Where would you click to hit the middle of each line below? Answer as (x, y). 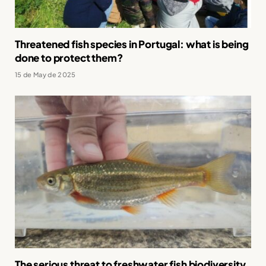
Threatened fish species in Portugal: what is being (132, 44)
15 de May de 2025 (45, 75)
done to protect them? (69, 58)
